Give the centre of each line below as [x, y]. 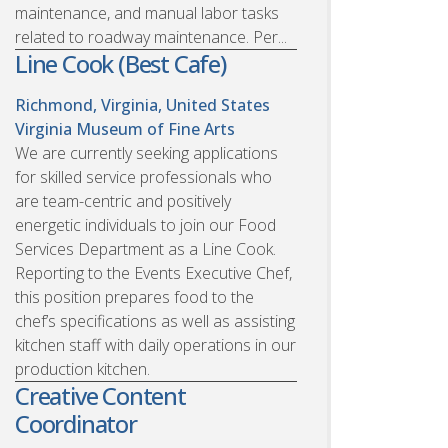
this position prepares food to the [134, 296]
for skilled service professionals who [143, 176]
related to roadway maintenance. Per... [151, 36]
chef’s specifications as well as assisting [155, 320]
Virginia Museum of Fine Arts [125, 128]
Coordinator [76, 423]
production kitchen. [82, 368]
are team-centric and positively [123, 200]
